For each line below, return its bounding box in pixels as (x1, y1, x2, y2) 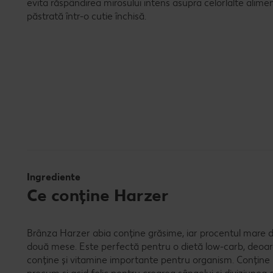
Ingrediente (27, 171, 80, 183)
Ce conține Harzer (27, 185, 169, 206)
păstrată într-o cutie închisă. (27, 10, 146, 23)
